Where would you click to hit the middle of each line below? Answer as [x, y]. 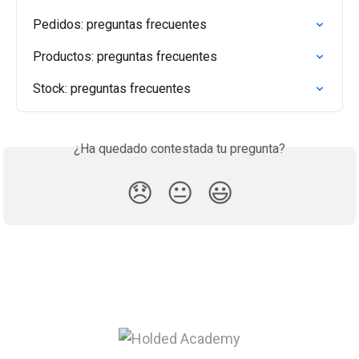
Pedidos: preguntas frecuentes [120, 25]
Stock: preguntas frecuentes [112, 89]
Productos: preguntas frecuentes [125, 57]
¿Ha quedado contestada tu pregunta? [179, 149]
